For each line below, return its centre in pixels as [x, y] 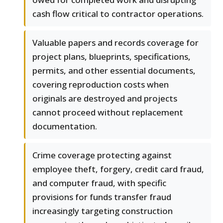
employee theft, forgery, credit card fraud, [118, 169]
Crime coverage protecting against [102, 155]
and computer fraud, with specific [99, 183]
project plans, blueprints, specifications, [111, 57]
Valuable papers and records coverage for [115, 43]
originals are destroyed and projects [105, 99]
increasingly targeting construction [103, 211]
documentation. [65, 126]
